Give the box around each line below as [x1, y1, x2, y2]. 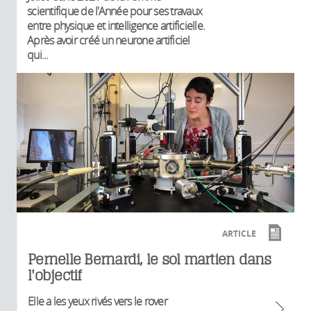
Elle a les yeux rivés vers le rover [28, 293, 167, 309]
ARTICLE [222, 227, 256, 239]
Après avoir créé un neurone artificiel [27, 33, 190, 49]
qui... [27, 47, 49, 63]
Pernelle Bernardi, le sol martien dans [28, 250, 271, 268]
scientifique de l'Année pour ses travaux [27, 3, 202, 19]
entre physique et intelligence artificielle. [27, 18, 205, 34]
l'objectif [28, 266, 82, 284]
